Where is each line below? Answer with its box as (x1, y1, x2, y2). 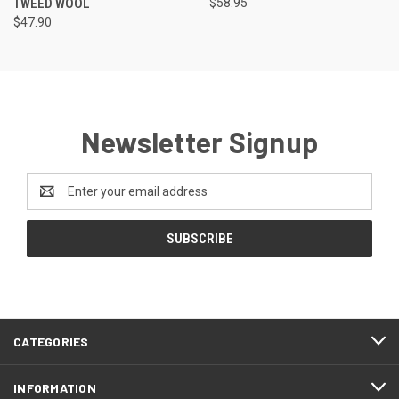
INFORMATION (13, 379, 96, 395)
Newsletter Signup (80, 124, 319, 159)
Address (27, 192, 74, 208)
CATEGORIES (13, 333, 89, 349)
